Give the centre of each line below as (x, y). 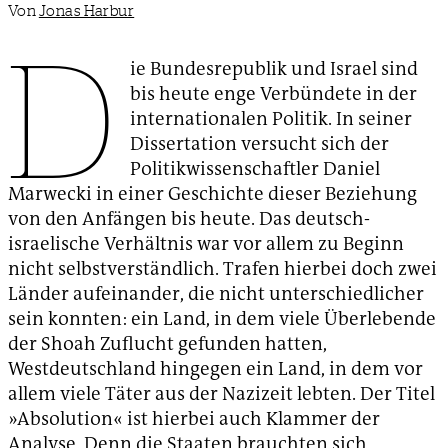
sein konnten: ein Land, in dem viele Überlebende (222, 319)
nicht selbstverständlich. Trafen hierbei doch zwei (222, 269)
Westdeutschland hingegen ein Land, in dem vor (215, 369)
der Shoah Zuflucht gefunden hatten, (167, 344)
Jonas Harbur (86, 11)
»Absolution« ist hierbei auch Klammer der (194, 419)
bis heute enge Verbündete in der (273, 94)
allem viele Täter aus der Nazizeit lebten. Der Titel (221, 394)
